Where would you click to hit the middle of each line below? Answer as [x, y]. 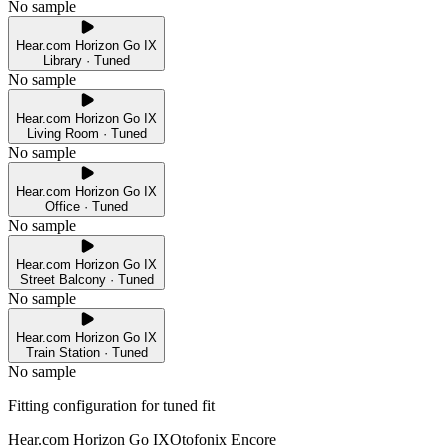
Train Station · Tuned [86, 353]
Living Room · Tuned [86, 134]
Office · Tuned [86, 207]
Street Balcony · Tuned [86, 280]
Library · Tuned [86, 61]
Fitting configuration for [85, 406]
